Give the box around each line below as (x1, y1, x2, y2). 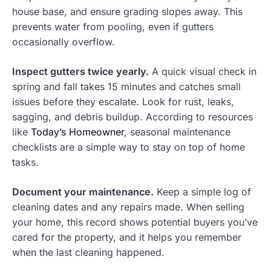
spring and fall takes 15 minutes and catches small (12, 80, 241, 93)
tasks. (12, 155, 39, 168)
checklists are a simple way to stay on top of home (12, 140, 245, 153)
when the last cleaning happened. (12, 246, 165, 258)
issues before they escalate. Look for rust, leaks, (12, 95, 234, 108)
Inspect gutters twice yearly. (12, 65, 149, 77)
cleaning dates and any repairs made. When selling (12, 200, 244, 213)
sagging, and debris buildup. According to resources (12, 110, 253, 123)
